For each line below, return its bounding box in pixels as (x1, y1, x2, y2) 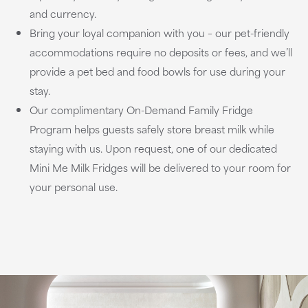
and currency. (29, 5, 96, 21)
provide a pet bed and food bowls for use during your (29, 63, 285, 79)
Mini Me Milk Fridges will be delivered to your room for (29, 159, 291, 175)
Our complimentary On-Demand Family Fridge (29, 102, 253, 118)
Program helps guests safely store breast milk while (29, 121, 274, 137)
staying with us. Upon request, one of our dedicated (29, 140, 277, 156)
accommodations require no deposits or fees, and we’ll (29, 44, 292, 60)
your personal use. (29, 179, 118, 195)
